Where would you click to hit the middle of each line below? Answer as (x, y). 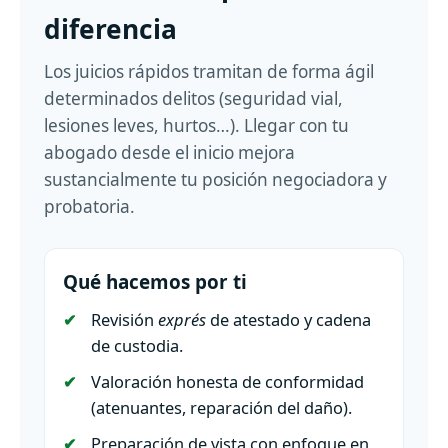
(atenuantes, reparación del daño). (221, 407)
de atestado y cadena (288, 319)
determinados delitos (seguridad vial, (193, 99)
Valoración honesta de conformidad (227, 381)
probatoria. (89, 207)
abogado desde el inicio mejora (169, 153)
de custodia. (137, 345)
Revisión (124, 319)
